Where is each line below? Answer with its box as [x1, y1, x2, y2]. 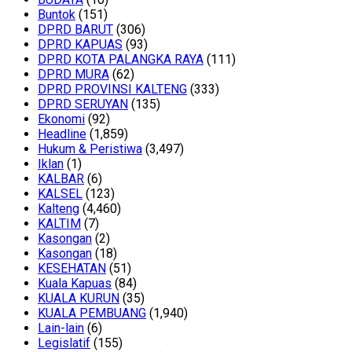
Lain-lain [38, 321, 84, 336]
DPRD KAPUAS [38, 37, 123, 53]
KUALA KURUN [38, 291, 119, 306]
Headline [38, 126, 86, 142]
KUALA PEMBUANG [38, 306, 146, 321]
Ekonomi [38, 112, 85, 127]
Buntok [38, 7, 75, 23]
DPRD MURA [38, 67, 109, 82]
